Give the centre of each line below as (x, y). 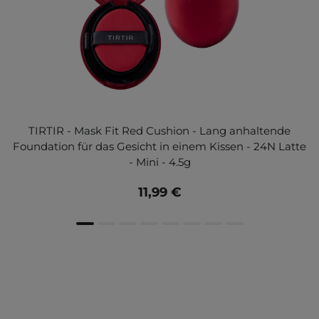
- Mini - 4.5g (159, 162)
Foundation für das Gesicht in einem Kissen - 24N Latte (159, 147)
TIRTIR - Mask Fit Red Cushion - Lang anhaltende (159, 131)
